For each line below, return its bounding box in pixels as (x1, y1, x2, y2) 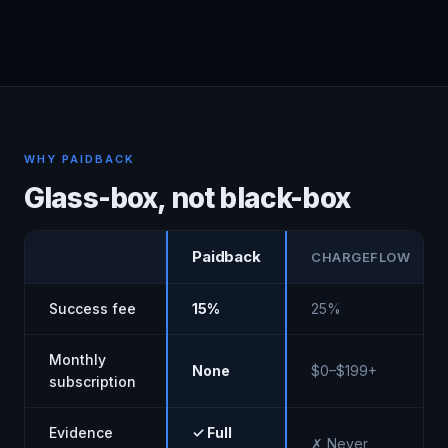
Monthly (49, 351, 106, 368)
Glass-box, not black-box (24, 181, 350, 215)
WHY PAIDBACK (24, 152, 135, 166)
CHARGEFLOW (311, 249, 411, 265)
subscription (49, 373, 136, 390)
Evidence (49, 424, 113, 441)
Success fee (49, 300, 136, 317)
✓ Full (192, 424, 232, 441)
